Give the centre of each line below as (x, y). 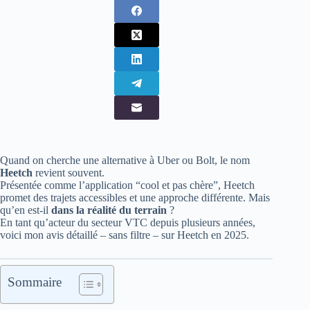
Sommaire (35, 282)
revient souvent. (69, 173)
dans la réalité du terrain (109, 210)
